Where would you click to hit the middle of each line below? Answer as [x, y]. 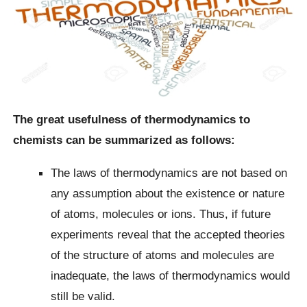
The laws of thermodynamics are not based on [169, 172]
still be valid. [83, 296]
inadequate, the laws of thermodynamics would [171, 275]
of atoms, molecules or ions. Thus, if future [161, 213]
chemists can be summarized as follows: [124, 140]
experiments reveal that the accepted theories [168, 234]
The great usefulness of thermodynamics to [132, 120]
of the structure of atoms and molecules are [163, 255]
